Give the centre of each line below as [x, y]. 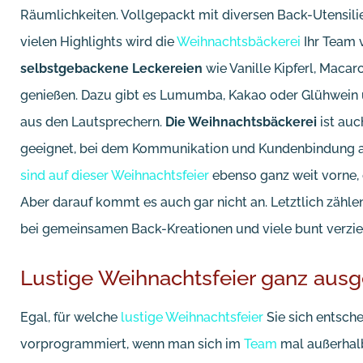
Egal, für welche [70, 318]
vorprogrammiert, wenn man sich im [132, 344]
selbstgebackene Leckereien [111, 69]
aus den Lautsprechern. [93, 122]
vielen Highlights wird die [98, 42]
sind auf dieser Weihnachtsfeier [115, 176]
